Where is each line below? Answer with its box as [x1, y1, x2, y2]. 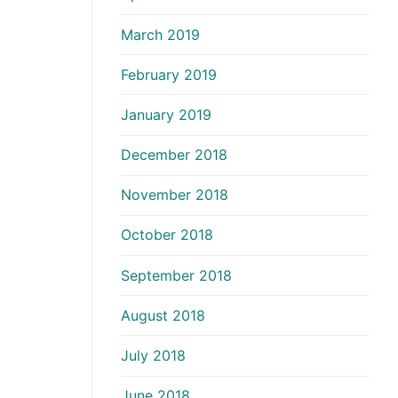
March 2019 [121, 25, 200, 44]
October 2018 [121, 226, 213, 244]
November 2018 [121, 186, 228, 204]
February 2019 [121, 65, 217, 84]
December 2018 [121, 146, 227, 164]
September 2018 [121, 266, 232, 284]
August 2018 [121, 306, 205, 324]
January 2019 [121, 105, 211, 123]
